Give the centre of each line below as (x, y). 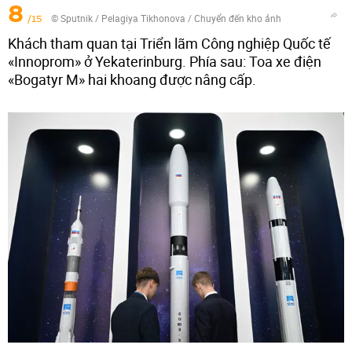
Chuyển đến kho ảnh (238, 18)
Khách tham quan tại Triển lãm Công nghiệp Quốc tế (169, 44)
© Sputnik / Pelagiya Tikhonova (118, 18)
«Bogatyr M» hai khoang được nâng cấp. (132, 80)
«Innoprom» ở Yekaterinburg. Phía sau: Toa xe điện (165, 62)
